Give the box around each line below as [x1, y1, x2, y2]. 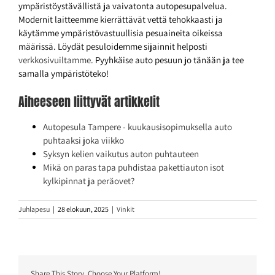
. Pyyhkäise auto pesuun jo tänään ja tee [91, 54, 244, 66]
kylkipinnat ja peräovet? [43, 175, 134, 187]
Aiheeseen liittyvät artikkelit [18, 92, 160, 112]
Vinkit [117, 204, 134, 214]
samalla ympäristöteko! [18, 68, 109, 80]
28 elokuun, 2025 [58, 204, 109, 214]
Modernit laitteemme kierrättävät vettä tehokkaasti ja [18, 14, 223, 26]
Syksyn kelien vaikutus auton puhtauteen [43, 148, 199, 160]
